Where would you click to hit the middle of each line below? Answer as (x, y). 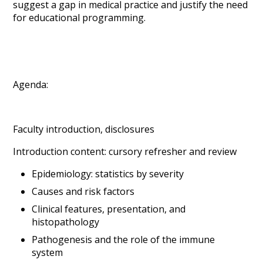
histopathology (66, 222)
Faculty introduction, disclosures (84, 129)
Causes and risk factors (83, 192)
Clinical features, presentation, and (109, 209)
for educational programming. (80, 18)
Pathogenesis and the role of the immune (124, 240)
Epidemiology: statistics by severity (108, 174)
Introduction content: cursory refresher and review (125, 152)
